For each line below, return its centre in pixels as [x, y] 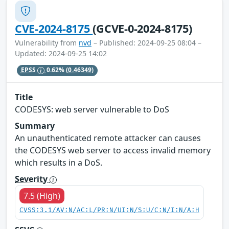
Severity [32, 179]
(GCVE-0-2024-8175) [142, 28]
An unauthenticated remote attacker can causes [108, 138]
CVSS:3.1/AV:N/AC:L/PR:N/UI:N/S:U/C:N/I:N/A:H [109, 210]
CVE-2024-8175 [54, 28]
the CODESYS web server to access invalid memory [113, 150]
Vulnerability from [47, 42]
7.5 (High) [42, 196]
